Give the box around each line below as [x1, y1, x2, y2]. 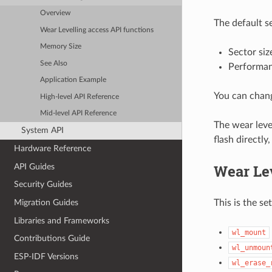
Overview [40, 10, 71, 17]
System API [21, 126, 64, 135]
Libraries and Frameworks [14, 216, 110, 225]
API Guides [14, 161, 55, 171]
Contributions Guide [14, 234, 90, 243]
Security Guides [14, 180, 73, 189]
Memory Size [40, 43, 82, 50]
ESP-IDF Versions [14, 251, 79, 261]
